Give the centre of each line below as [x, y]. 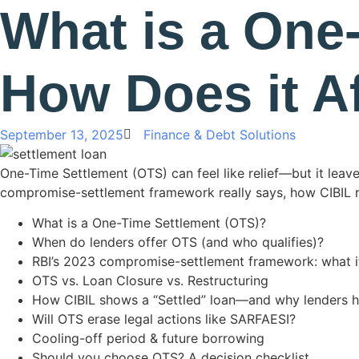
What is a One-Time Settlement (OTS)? [149, 223]
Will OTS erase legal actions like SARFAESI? [164, 319]
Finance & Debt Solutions [220, 135]
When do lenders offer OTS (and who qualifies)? [178, 242]
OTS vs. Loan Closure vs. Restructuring [150, 281]
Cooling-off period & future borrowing [148, 339]
